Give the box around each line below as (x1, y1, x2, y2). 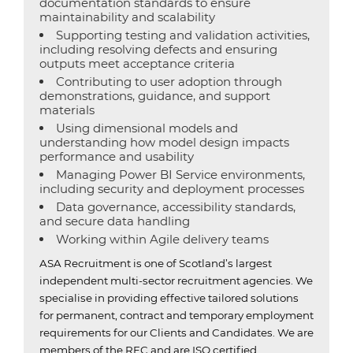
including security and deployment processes (39, 181, 304, 196)
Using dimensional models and (56, 121, 238, 136)
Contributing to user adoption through (56, 74, 282, 89)
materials (39, 102, 95, 117)
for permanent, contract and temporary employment (39, 309, 314, 321)
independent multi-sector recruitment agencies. (39, 274, 295, 287)
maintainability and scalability (39, 9, 215, 24)
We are (275, 326, 314, 339)
